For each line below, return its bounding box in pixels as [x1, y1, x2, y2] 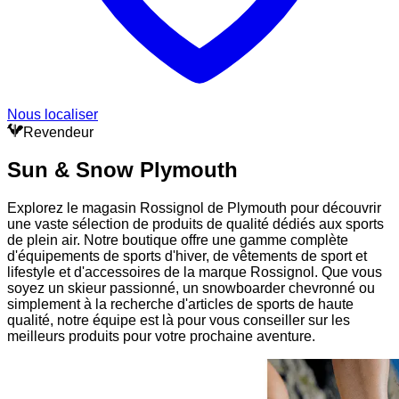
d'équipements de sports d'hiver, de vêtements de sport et [7, 248, 367, 265]
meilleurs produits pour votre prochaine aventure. [7, 329, 315, 345]
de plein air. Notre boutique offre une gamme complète [7, 232, 348, 248]
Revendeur [23, 124, 94, 140]
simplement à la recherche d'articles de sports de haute [7, 297, 354, 313]
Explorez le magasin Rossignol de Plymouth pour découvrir [7, 200, 381, 216]
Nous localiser [7, 106, 98, 122]
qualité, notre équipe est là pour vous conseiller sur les [7, 313, 350, 329]
